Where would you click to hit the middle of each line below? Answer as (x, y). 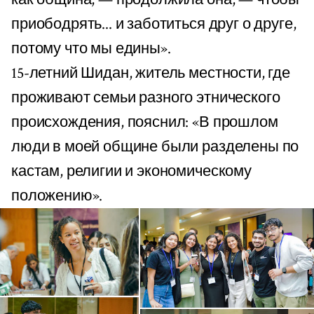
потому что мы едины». (91, 48)
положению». (57, 196)
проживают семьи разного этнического (146, 97)
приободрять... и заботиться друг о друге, (154, 24)
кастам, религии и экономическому (131, 171)
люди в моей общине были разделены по (155, 146)
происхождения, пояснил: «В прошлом (145, 122)
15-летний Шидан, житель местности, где (151, 73)
